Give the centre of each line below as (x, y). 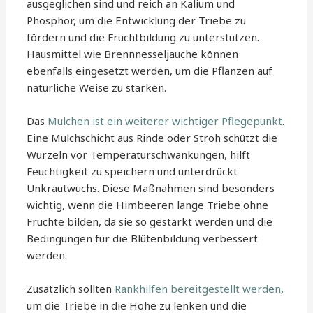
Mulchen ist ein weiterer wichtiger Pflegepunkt (165, 121)
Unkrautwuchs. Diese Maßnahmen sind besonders (151, 188)
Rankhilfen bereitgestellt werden (198, 289)
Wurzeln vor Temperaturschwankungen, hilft (139, 155)
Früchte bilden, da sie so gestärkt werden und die (150, 222)
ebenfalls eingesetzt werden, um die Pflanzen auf (150, 71)
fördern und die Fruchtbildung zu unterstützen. (143, 37)
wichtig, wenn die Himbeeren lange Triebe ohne (148, 205)
